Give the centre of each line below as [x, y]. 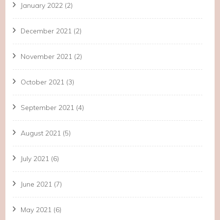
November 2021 [47, 56]
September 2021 [48, 107]
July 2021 [35, 158]
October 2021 [43, 82]
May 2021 [36, 209]
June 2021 [37, 184]
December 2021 [46, 31]
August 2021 [41, 133]
